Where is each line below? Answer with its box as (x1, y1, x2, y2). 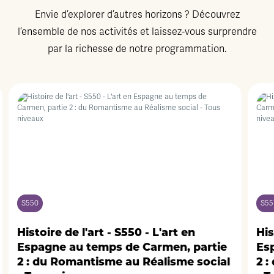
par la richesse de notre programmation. (48, 43, 226, 55)
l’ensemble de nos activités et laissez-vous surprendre (17, 26, 257, 38)
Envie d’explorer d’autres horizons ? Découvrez (34, 9, 240, 21)
